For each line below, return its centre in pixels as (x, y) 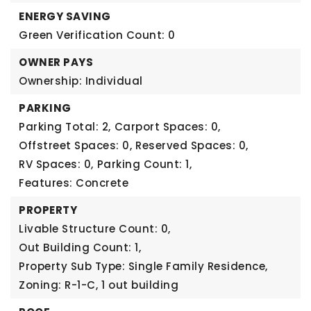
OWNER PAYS (56, 62)
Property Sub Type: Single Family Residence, (143, 266)
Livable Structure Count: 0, (95, 229)
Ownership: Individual (81, 81)
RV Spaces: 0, (56, 164)
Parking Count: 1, (144, 164)
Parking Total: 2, (65, 127)
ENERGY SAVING (65, 16)
